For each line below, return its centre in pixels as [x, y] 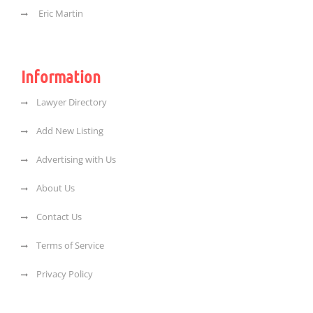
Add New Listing [70, 131]
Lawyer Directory [72, 102]
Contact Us [59, 217]
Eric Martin [60, 14]
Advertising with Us [76, 160]
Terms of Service [70, 246]
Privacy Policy [65, 274]
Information [61, 76]
